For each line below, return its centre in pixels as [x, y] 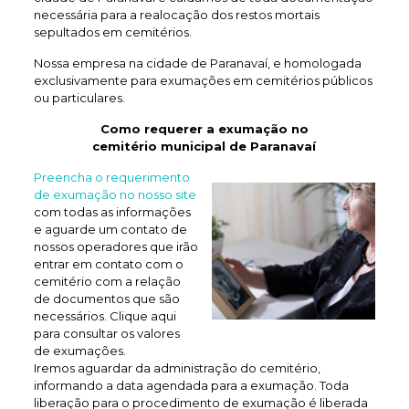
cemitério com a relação [107, 281]
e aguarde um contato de [110, 229]
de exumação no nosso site [115, 194]
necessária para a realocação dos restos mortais [176, 15]
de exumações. [79, 351]
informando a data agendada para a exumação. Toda [191, 385]
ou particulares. [79, 98]
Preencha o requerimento [111, 177]
